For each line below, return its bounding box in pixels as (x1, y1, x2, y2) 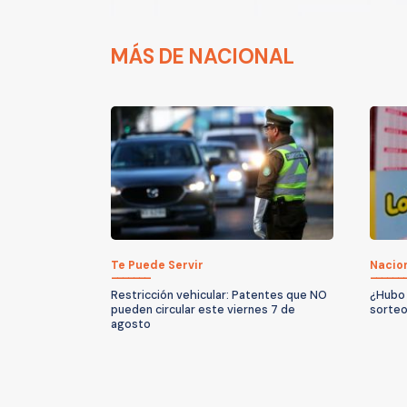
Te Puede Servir (111, 257, 203, 273)
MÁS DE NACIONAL (111, 43, 294, 70)
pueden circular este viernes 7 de (111, 302, 295, 317)
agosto (111, 316, 151, 332)
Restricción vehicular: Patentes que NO (111, 287, 327, 303)
